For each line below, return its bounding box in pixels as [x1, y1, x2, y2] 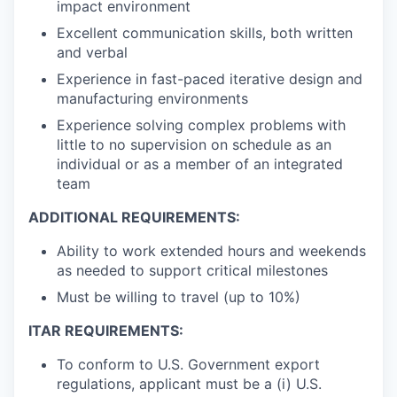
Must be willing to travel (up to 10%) [57, 288, 300, 307]
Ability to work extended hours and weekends [57, 242, 366, 261]
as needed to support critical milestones [57, 261, 328, 280]
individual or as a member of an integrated [57, 155, 343, 174]
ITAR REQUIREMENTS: [28, 322, 183, 340]
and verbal [57, 43, 128, 62]
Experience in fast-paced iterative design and [57, 70, 362, 89]
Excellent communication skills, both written [57, 24, 353, 43]
